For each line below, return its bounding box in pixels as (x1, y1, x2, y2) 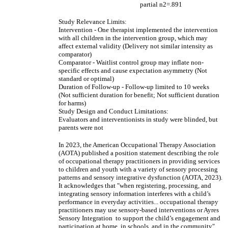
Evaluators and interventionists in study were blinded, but (59, 116, 218, 123)
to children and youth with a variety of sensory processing (59, 165, 218, 173)
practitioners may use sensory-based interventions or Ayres (59, 206, 219, 214)
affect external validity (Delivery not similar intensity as (59, 42, 213, 50)
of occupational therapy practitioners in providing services (59, 157, 220, 165)
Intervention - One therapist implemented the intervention (59, 26, 218, 34)
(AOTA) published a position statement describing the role (59, 149, 219, 157)
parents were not (59, 124, 103, 131)
